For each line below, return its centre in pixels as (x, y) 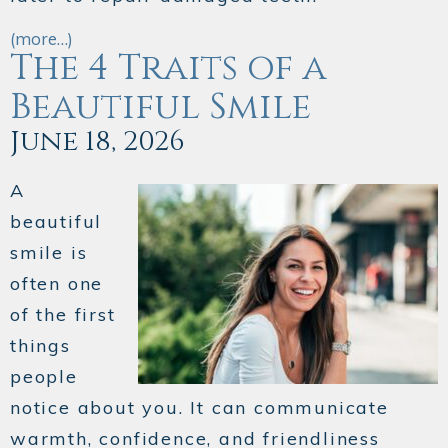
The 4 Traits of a (168, 68)
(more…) (41, 39)
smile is (49, 253)
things (40, 346)
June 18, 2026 (97, 142)
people (44, 377)
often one (57, 284)
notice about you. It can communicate (199, 408)
